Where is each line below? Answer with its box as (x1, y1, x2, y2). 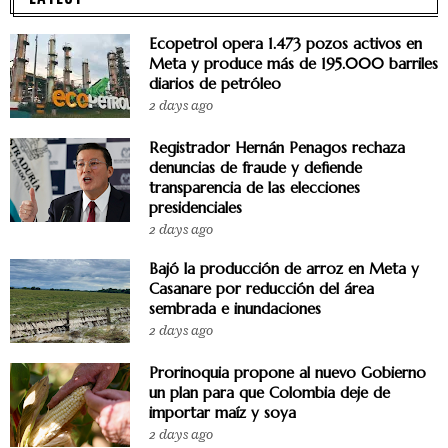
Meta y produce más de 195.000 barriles (149, 54, 438, 74)
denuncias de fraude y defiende (149, 158, 362, 178)
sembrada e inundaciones (149, 299, 321, 319)
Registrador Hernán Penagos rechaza (149, 138, 405, 158)
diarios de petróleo (149, 74, 281, 94)
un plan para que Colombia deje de (149, 383, 390, 403)
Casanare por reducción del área (149, 279, 374, 299)
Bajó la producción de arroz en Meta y (149, 259, 419, 279)
